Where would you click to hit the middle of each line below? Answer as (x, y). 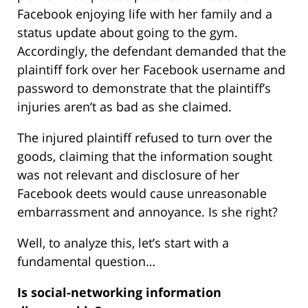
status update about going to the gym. (128, 33)
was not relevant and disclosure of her (128, 175)
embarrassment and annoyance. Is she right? (147, 212)
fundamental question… (86, 262)
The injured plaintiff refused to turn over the (145, 138)
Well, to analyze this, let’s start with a (123, 243)
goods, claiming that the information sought (145, 156)
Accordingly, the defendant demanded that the (152, 51)
